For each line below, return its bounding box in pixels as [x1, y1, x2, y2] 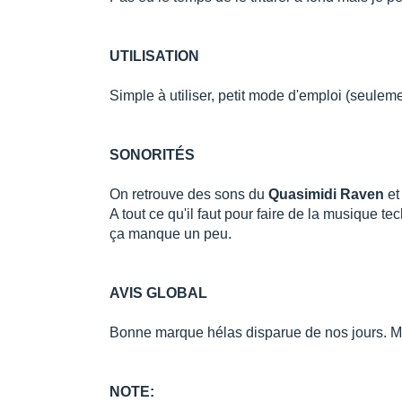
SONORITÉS [109, 146, 195, 162]
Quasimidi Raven [268, 186, 384, 202]
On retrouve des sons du [109, 186, 268, 202]
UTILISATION [109, 48, 199, 64]
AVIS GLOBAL [109, 284, 207, 301]
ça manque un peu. [109, 225, 232, 241]
